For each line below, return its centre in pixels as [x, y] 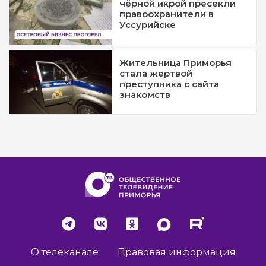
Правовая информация [176, 252]
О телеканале [64, 252]
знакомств [145, 94]
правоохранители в [167, 14]
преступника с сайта [170, 84]
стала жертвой [156, 73]
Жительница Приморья [176, 62]
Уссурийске [148, 25]
